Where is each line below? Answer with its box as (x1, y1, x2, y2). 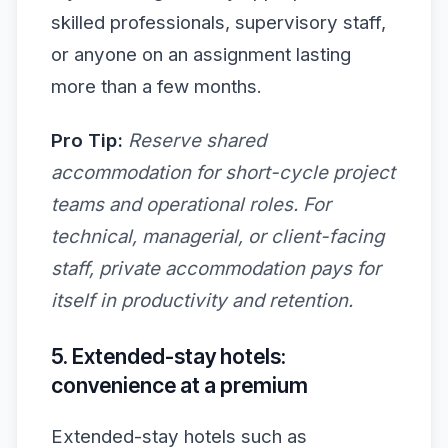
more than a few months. (51, 75, 262, 99)
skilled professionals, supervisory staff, (51, 11, 386, 35)
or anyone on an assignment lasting (51, 43, 351, 67)
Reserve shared (128, 128, 266, 152)
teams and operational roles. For (51, 192, 331, 216)
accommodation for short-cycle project (51, 160, 395, 184)
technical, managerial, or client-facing (51, 224, 384, 248)
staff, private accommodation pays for (51, 256, 381, 280)
